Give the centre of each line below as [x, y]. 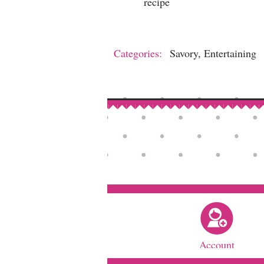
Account [217, 244]
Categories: [138, 53]
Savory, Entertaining [213, 53]
